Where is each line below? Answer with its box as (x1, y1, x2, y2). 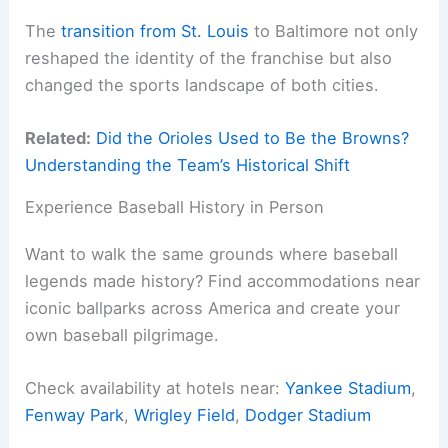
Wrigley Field (134, 405, 236, 426)
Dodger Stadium (245, 405, 372, 426)
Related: (25, 128, 92, 149)
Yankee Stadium (285, 378, 412, 399)
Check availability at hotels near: (25, 378, 286, 399)
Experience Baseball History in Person (25, 197, 325, 218)
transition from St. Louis (61, 20, 250, 41)
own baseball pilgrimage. (25, 325, 220, 346)
